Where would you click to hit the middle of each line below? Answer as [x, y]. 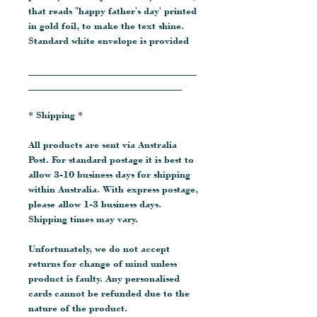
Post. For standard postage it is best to [111, 159]
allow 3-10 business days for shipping [109, 174]
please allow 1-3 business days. [95, 203]
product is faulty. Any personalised [104, 278]
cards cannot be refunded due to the [109, 293]
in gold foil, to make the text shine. [106, 25]
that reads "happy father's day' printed [113, 10]
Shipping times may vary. [83, 218]
